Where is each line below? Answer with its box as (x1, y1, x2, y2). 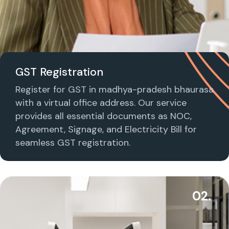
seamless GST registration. (15, 136, 130, 149)
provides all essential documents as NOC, (15, 109, 192, 122)
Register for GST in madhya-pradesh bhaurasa (15, 83, 214, 96)
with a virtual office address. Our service (15, 96, 187, 109)
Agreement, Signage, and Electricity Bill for (15, 123, 197, 135)
